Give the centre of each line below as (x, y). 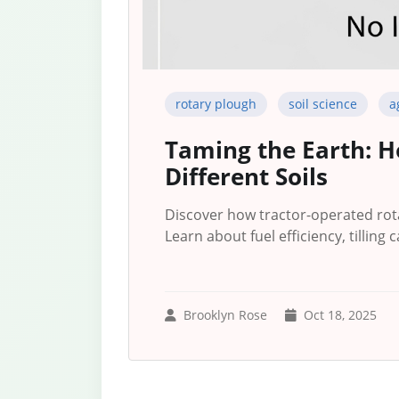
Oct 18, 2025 (340, 315)
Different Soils (246, 177)
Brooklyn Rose (225, 315)
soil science (323, 104)
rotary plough (216, 104)
